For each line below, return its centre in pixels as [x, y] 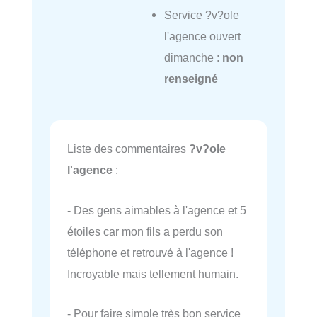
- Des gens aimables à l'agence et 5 [157, 210]
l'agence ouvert [202, 36]
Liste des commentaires [128, 149]
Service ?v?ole [201, 15]
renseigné [191, 78]
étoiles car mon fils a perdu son [145, 231]
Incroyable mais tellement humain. [153, 273]
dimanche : [193, 57]
